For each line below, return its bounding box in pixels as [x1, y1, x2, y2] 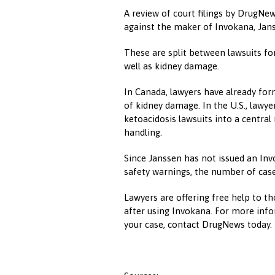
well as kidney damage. [124, 61, 219, 71]
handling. [124, 127, 162, 137]
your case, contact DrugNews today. [124, 219, 272, 230]
